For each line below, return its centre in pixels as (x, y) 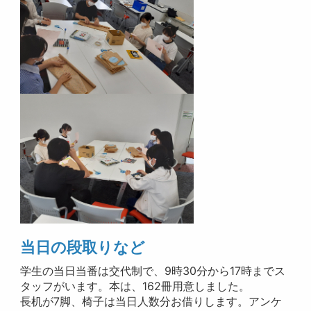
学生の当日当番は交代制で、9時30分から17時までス (153, 271)
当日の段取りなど (83, 247)
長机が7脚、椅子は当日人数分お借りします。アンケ (151, 302)
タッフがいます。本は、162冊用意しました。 (135, 286)
